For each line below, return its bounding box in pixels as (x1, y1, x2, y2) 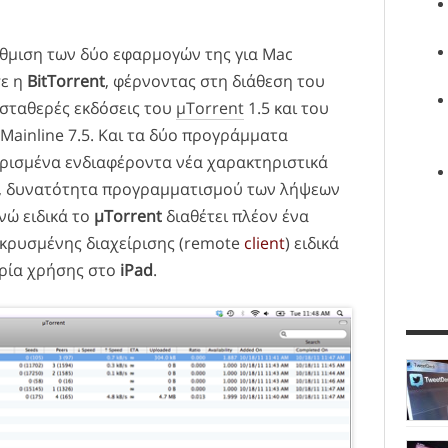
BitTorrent (27, 70, 105, 93)
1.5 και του (244, 97, 329, 120)
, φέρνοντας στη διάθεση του (105, 70, 325, 93)
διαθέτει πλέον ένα (162, 205, 309, 228)
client (244, 232, 285, 255)
